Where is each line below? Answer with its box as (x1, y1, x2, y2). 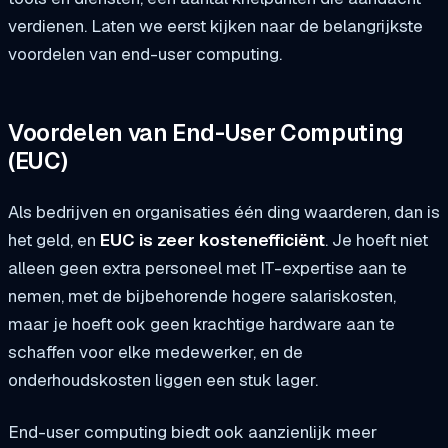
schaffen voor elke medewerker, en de (8, 341, 303, 364)
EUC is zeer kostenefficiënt (100, 229, 325, 252)
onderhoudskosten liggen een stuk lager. (8, 369, 318, 392)
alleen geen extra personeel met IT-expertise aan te (8, 257, 407, 280)
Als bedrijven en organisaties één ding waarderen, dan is (8, 201, 440, 224)
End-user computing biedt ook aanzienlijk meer (8, 421, 377, 444)
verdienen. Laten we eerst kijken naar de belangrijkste (8, 15, 423, 38)
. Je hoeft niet (325, 229, 428, 252)
